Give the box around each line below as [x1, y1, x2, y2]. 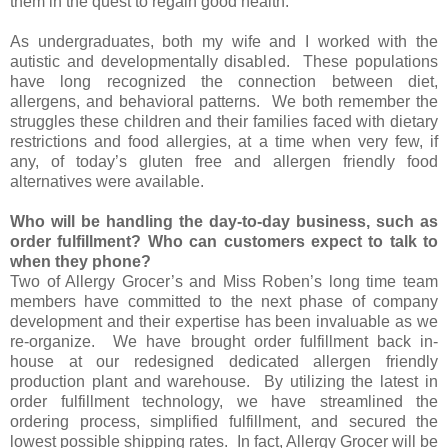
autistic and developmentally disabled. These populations [10, 52, 438, 70]
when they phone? [10, 252, 151, 270]
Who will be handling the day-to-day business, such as [10, 212, 438, 230]
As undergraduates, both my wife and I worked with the [10, 32, 438, 50]
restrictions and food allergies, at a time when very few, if [10, 132, 438, 150]
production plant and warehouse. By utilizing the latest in [10, 372, 438, 390]
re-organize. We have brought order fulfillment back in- [10, 332, 438, 350]
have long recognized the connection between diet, [10, 72, 438, 90]
